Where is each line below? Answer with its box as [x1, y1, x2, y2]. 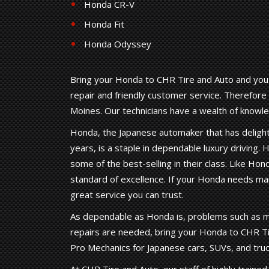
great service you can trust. [70, 189, 184, 201]
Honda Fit [84, 18, 124, 31]
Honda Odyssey [84, 38, 151, 50]
